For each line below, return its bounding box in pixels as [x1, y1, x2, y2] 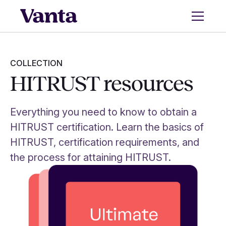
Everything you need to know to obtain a [10, 106, 197, 118]
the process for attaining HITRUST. [10, 151, 174, 163]
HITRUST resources [10, 72, 193, 95]
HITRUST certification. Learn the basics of [10, 121, 204, 133]
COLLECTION [10, 58, 63, 68]
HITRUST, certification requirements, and [10, 136, 199, 148]
